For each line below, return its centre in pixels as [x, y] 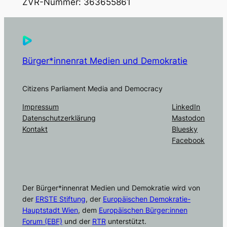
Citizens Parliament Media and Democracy [92, 88]
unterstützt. [126, 221]
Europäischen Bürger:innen [143, 210]
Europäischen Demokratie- [146, 199]
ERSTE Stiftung [60, 199]
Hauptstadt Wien [50, 210]
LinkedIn [186, 107]
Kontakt [35, 129]
